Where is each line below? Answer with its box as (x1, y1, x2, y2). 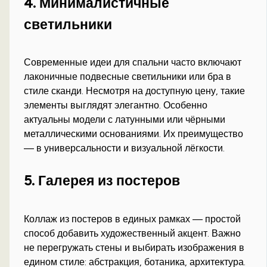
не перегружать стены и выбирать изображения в (24, 241, 245, 253)
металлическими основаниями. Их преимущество (24, 128, 244, 140)
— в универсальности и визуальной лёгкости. (24, 142, 225, 154)
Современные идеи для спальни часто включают (24, 57, 242, 69)
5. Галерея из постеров (24, 172, 181, 189)
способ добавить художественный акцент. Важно (24, 227, 241, 239)
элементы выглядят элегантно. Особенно (24, 100, 208, 111)
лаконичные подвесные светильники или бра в (24, 71, 232, 83)
